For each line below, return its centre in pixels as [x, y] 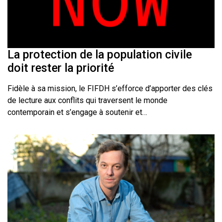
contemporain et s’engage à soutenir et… [77, 112]
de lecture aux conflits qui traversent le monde [87, 101]
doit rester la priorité [61, 68]
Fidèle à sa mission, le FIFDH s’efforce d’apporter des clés [110, 89]
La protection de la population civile [100, 55]
